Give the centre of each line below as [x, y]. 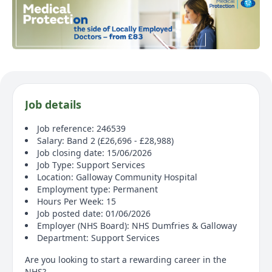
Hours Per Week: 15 [76, 201]
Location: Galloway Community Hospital [117, 177]
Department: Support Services [98, 237]
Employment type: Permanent [97, 189]
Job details [53, 104]
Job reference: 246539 [81, 128]
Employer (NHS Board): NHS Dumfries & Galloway [137, 225]
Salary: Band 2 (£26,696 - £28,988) [105, 140]
